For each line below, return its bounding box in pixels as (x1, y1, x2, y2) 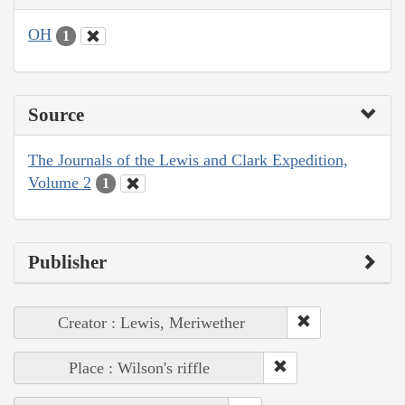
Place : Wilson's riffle (69, 359, 210, 378)
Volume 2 (28, 173, 91, 192)
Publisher (28, 251, 107, 274)
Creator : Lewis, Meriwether (57, 314, 245, 333)
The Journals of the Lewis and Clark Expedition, (28, 150, 348, 169)
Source (28, 103, 84, 126)
